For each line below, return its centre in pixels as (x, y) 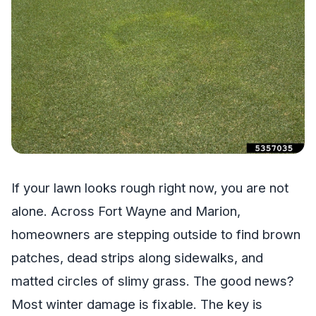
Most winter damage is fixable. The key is (137, 304)
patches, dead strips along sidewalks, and (137, 257)
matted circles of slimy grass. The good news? (153, 280)
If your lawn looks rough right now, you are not (150, 187)
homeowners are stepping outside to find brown (156, 234)
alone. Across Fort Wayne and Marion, (126, 211)
